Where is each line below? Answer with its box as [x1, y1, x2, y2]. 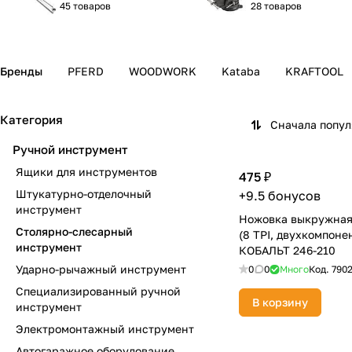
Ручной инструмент [13, 142, 128, 156]
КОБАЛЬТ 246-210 [239, 244, 335, 257]
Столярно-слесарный [16, 225, 133, 238]
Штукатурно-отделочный [16, 187, 152, 200]
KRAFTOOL [285, 64, 343, 78]
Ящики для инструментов [16, 165, 157, 178]
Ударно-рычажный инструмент [16, 262, 186, 276]
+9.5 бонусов [239, 188, 321, 203]
